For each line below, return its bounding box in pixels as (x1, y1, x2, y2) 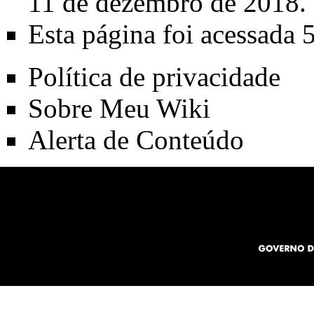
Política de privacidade (28, 61, 280, 92)
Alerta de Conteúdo (28, 124, 244, 155)
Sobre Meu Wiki (28, 93, 210, 123)
